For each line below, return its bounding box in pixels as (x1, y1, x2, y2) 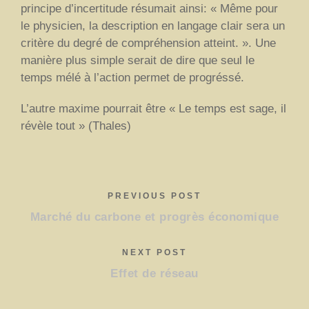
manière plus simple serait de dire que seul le (21, 53, 255, 67)
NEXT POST (122, 247, 187, 257)
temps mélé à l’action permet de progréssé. (21, 70, 244, 84)
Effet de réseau (110, 266, 199, 280)
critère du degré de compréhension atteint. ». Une (21, 36, 276, 50)
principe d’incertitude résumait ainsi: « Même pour (21, 1, 278, 15)
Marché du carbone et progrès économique (30, 210, 279, 223)
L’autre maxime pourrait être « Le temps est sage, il (21, 101, 286, 115)
